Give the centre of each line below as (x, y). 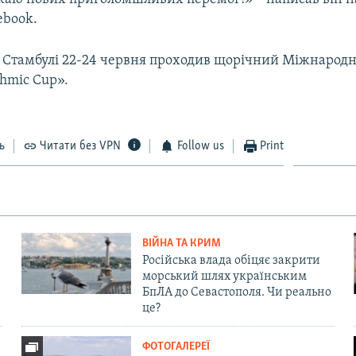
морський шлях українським (224, 276)
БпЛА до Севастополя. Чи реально (236, 292)
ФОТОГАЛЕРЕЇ (176, 346)
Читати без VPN (81, 146)
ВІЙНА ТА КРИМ (181, 243)
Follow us (200, 146)
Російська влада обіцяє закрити (231, 260)
